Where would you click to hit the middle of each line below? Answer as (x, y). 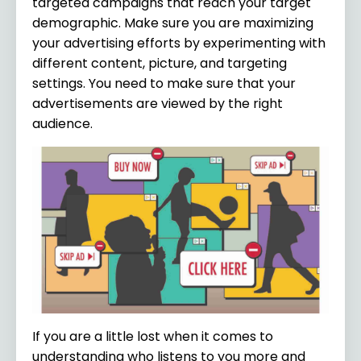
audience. (64, 123)
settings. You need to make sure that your (164, 83)
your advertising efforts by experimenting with (179, 43)
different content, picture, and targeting (160, 63)
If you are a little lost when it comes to (153, 336)
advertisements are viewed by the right (158, 103)
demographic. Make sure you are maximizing (173, 23)
